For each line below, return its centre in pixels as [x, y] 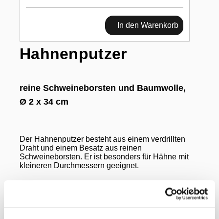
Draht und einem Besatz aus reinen [81, 148]
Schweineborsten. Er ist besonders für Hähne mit [104, 156]
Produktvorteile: [46, 208]
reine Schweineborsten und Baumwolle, [103, 88]
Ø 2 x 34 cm [44, 101]
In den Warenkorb [148, 25]
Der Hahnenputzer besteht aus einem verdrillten [102, 139]
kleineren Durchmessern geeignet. [79, 165]
